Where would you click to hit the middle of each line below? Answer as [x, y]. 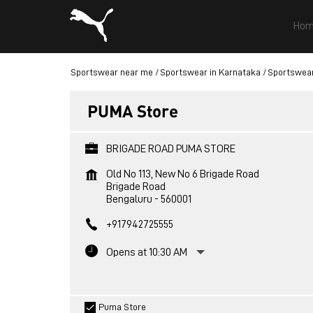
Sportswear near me [111, 72]
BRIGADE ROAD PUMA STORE [170, 149]
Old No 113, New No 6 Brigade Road [182, 174]
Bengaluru [129, 199]
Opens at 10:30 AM [146, 252]
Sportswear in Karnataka [210, 72]
